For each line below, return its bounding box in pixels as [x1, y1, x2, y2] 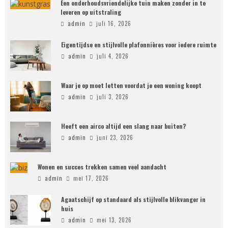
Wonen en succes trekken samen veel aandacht [38, 162, 166, 171]
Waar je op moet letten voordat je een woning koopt [61, 81, 202, 90]
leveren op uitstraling [61, 8, 121, 16]
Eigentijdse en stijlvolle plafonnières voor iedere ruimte [61, 40, 216, 49]
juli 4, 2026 [97, 52, 129, 60]
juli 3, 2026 [97, 93, 129, 101]
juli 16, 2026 [96, 19, 131, 27]
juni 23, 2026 [97, 133, 133, 141]
